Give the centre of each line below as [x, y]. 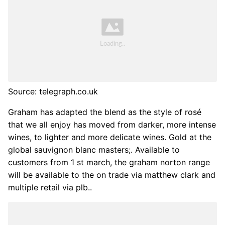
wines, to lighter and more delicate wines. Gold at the [110, 137]
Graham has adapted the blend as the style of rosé [105, 112]
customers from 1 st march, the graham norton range [109, 162]
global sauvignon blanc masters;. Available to [94, 150]
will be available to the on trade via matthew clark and [112, 175]
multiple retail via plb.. [50, 188]
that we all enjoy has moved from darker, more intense [112, 125]
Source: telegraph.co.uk [53, 92]
